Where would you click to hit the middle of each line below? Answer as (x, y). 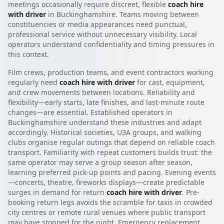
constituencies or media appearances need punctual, (97, 24)
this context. (28, 54)
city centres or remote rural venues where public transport (107, 212)
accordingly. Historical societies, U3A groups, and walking (105, 132)
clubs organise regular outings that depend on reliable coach (111, 142)
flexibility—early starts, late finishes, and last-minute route (106, 102)
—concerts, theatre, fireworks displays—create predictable (106, 182)
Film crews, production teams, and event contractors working (111, 72)
